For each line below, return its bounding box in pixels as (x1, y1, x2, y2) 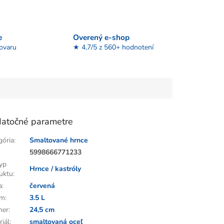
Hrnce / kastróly (29, 164, 81, 174)
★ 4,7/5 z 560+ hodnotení (72, 42, 153, 52)
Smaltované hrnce (29, 135, 88, 145)
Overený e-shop (72, 31, 129, 42)
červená (29, 181, 55, 191)
